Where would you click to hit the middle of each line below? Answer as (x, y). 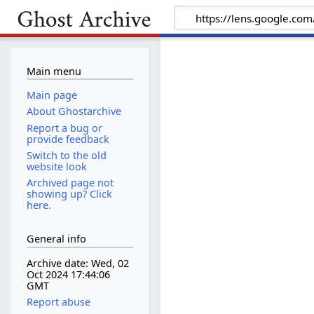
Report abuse (58, 302)
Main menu (54, 71)
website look (56, 166)
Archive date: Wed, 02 (77, 264)
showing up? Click (69, 193)
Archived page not (70, 182)
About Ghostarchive (74, 111)
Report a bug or (64, 128)
